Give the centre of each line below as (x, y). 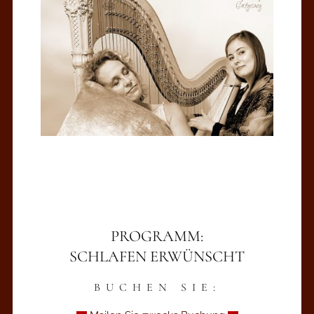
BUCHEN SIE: (157, 288)
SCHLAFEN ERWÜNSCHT (157, 257)
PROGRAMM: (157, 236)
